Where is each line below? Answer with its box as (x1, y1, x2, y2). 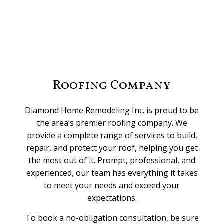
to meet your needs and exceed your (44, 179, 180, 191)
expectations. (87, 192, 137, 203)
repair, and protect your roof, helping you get (26, 142, 198, 153)
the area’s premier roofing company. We (36, 117, 187, 128)
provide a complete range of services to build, (26, 129, 197, 141)
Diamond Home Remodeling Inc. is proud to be (25, 104, 199, 116)
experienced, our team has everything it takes (26, 167, 198, 178)
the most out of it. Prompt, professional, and (28, 154, 195, 166)
